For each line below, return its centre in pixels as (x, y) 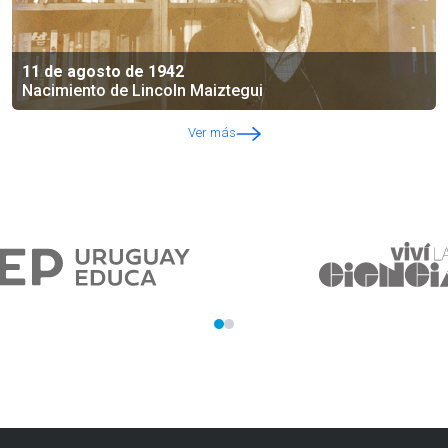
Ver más (211, 133)
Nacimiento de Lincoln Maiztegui (142, 91)
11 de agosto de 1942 (103, 72)
